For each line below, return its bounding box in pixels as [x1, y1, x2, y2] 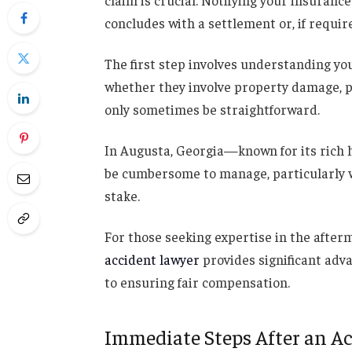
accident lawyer [104, 250, 200, 268]
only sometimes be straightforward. [104, 101, 320, 119]
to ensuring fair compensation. [104, 273, 290, 291]
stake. [104, 186, 140, 204]
